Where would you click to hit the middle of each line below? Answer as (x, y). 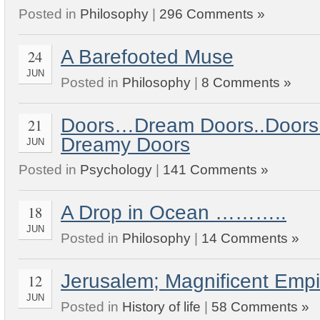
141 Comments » (216, 170)
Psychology (116, 170)
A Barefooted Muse (147, 56)
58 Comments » (260, 306)
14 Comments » (250, 238)
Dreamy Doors (125, 144)
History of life (161, 306)
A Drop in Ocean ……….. (174, 213)
